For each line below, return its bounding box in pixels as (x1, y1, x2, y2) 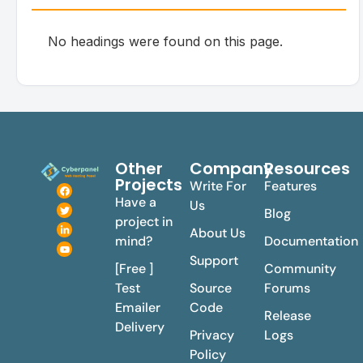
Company (190, 157, 273, 181)
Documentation (264, 233, 358, 250)
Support (190, 252, 238, 270)
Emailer (115, 299, 160, 317)
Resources (264, 157, 350, 181)
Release (264, 307, 311, 325)
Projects (115, 173, 182, 197)
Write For (190, 177, 246, 195)
